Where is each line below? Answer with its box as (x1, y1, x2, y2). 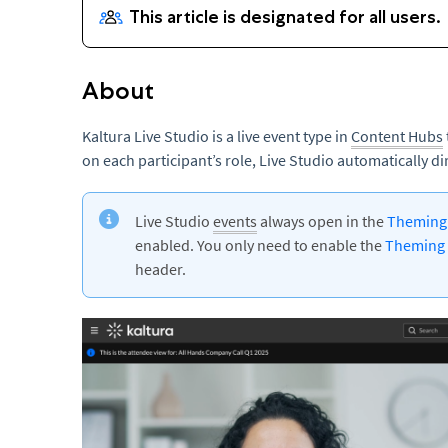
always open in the (257, 211, 387, 231)
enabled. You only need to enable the (135, 235, 385, 255)
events (213, 211, 257, 231)
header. (135, 259, 186, 279)
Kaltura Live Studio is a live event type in (82, 126, 351, 146)
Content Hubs (351, 126, 443, 146)
